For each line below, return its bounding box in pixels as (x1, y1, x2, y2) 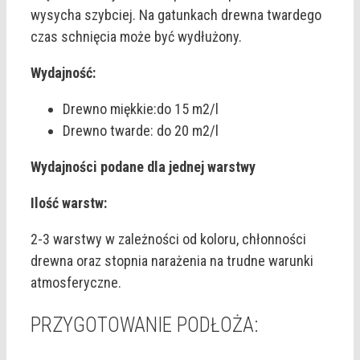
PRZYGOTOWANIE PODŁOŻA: (31, 313, 258, 337)
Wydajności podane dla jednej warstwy (31, 158, 256, 176)
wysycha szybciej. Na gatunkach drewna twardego (31, 6, 321, 24)
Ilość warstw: (31, 194, 107, 212)
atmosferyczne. (31, 274, 121, 292)
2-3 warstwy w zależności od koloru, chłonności (31, 231, 306, 248)
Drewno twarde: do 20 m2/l (63, 122, 219, 140)
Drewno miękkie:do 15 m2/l (63, 100, 219, 118)
